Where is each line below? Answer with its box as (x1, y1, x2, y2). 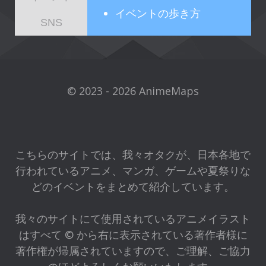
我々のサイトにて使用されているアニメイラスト (15, 211, 251, 226)
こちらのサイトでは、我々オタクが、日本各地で (15, 147, 251, 162)
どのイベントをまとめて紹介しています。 (31, 179, 235, 194)
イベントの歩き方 (115, 6, 201, 21)
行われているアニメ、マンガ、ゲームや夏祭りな (15, 163, 251, 178)
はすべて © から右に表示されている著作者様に (18, 227, 248, 242)
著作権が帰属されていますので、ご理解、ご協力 (15, 243, 251, 258)
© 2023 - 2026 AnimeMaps (67, 84, 199, 99)
